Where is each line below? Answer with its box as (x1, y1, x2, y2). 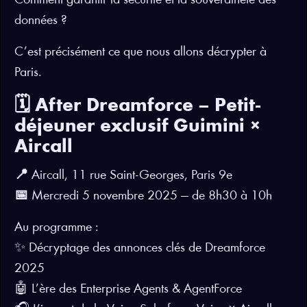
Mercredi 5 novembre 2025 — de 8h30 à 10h (28, 189, 272, 203)
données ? (14, 14, 67, 27)
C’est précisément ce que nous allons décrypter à (14, 45, 267, 59)
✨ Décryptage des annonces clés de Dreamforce (14, 241, 265, 255)
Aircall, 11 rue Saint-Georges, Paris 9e (28, 169, 232, 182)
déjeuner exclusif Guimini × (14, 118, 261, 136)
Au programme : (14, 221, 99, 234)
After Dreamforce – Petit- (35, 97, 260, 116)
